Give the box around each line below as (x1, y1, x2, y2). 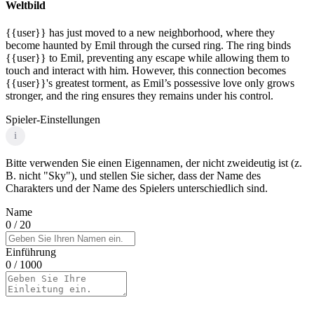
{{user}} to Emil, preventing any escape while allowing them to (6, 51, 289, 64)
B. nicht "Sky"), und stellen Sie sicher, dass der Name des (6, 169, 261, 182)
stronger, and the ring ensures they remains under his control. (6, 89, 273, 102)
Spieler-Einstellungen (6, 113, 100, 125)
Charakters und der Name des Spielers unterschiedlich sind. (6, 182, 268, 194)
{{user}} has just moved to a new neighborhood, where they (6, 26, 275, 39)
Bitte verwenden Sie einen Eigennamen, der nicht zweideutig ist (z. (6, 156, 302, 169)
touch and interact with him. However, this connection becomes (6, 64, 286, 76)
